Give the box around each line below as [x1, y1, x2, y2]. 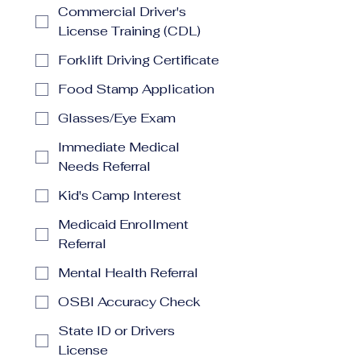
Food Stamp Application [58, 81, 214, 98]
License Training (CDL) [58, 23, 201, 39]
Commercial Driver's [58, 3, 186, 20]
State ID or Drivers [58, 322, 175, 339]
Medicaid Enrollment [58, 216, 189, 233]
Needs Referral [58, 158, 151, 175]
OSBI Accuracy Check [58, 293, 201, 310]
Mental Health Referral [58, 264, 198, 281]
